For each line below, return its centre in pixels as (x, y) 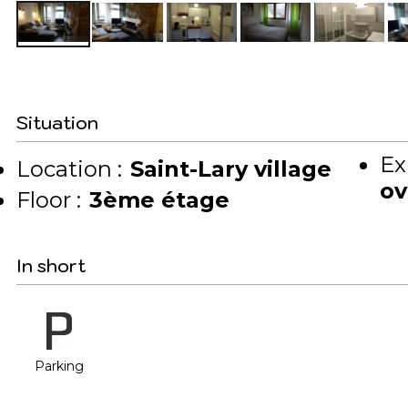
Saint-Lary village (234, 169)
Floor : (49, 200)
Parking (59, 367)
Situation (57, 123)
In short (51, 266)
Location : (69, 169)
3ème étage (159, 200)
